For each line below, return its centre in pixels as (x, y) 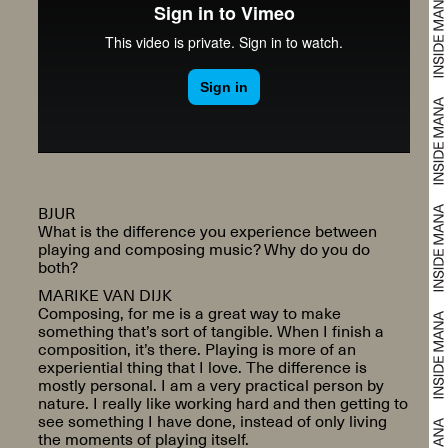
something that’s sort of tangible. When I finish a (210, 330)
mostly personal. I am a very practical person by (210, 384)
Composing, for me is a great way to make (189, 312)
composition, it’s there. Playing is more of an (196, 348)
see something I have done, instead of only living (212, 420)
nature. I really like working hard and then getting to (222, 402)
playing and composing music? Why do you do (203, 249)
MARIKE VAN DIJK (104, 294)
